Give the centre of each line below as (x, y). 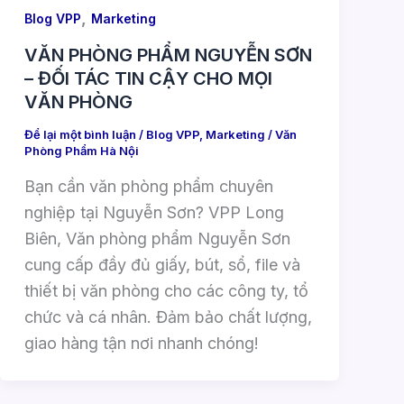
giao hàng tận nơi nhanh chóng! (141, 343)
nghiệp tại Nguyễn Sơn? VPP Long (154, 212)
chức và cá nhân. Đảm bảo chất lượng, (168, 317)
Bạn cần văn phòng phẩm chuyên (148, 186)
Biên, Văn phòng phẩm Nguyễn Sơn (157, 238)
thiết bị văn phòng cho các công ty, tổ (166, 290)
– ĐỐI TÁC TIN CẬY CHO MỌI (148, 79)
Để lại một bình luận (80, 135)
